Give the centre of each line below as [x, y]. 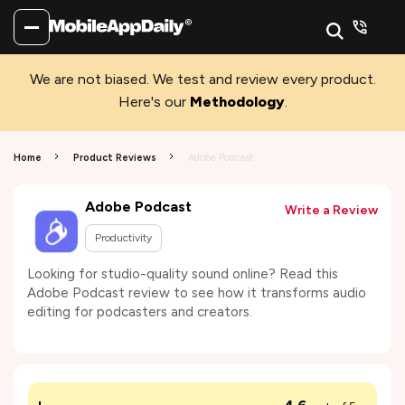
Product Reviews [115, 158]
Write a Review [331, 210]
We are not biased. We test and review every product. [202, 79]
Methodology [237, 102]
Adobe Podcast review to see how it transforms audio [197, 293]
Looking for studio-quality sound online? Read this [183, 274]
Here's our [152, 102]
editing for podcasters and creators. [140, 312]
